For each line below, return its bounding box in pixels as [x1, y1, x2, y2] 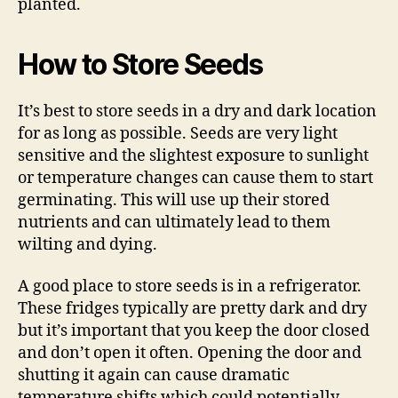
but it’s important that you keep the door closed [18, 321, 370, 341]
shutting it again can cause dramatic [18, 365, 290, 386]
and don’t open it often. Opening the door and [18, 343, 362, 363]
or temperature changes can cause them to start [18, 167, 373, 188]
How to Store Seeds [18, 46, 264, 82]
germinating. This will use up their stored [18, 189, 330, 211]
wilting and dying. [18, 234, 157, 255]
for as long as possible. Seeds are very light [18, 123, 338, 144]
